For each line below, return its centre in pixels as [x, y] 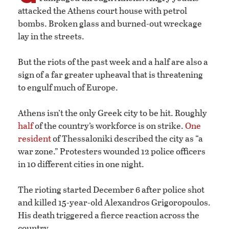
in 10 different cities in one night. [81, 164]
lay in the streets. [51, 36]
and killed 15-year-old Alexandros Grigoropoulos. [114, 202]
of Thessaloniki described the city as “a [127, 139]
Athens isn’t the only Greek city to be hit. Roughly [112, 113]
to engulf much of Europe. [68, 87]
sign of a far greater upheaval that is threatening [110, 75]
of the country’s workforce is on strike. [109, 126]
